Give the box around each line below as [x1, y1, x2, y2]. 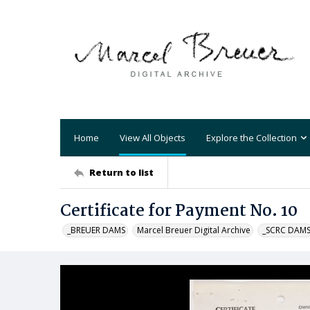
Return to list [89, 165, 154, 179]
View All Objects [120, 131, 185, 144]
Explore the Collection [206, 131, 297, 144]
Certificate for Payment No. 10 [60, 199, 298, 224]
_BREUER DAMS [67, 224, 125, 236]
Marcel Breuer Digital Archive [137, 224, 250, 236]
